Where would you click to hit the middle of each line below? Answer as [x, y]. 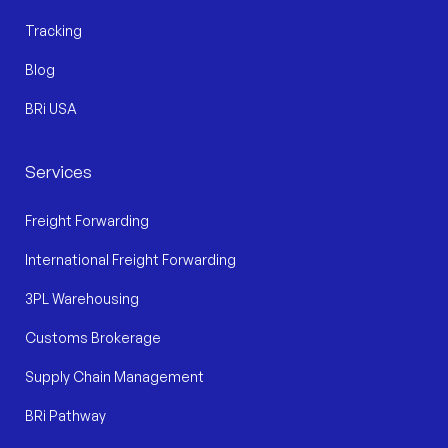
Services [58, 172]
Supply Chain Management [114, 377]
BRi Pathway [65, 416]
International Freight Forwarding [130, 260]
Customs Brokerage [93, 338]
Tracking [53, 31]
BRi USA [51, 109]
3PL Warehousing [82, 299]
